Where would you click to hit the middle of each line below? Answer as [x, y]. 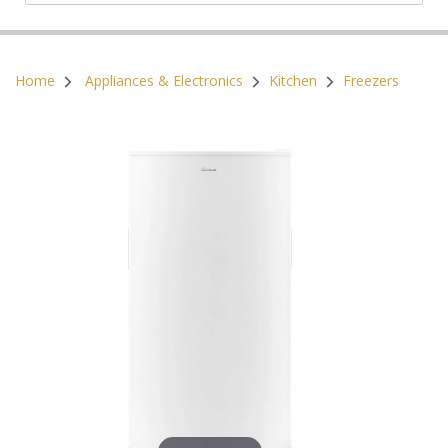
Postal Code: [224, 20]
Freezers [371, 80]
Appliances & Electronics [164, 80]
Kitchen [293, 80]
